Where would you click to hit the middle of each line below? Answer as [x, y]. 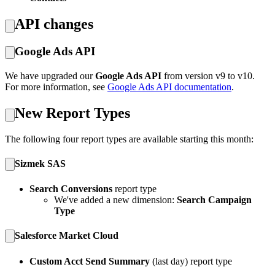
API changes [54, 24]
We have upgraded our [50, 76]
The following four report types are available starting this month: [129, 139]
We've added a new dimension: [115, 200]
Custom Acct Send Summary [91, 261]
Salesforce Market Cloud [67, 236]
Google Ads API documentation [169, 87]
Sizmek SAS [40, 163]
